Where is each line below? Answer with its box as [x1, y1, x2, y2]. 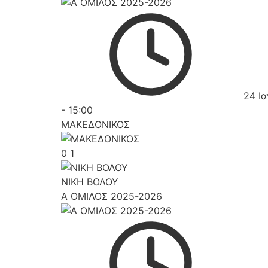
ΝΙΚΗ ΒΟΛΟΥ [61, 176, 118, 188]
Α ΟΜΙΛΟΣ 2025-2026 [61, 190, 162, 202]
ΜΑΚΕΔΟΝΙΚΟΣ [61, 118, 130, 130]
